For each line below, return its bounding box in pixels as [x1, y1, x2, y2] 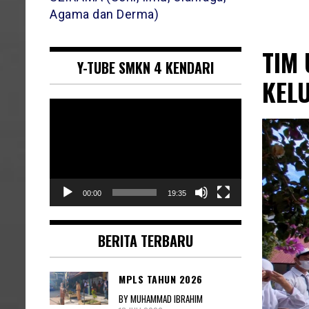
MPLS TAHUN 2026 [119, 272, 203, 287]
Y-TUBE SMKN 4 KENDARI [77, 57, 214, 79]
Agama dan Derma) [50, 7, 159, 22]
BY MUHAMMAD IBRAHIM [119, 291, 203, 306]
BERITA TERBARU [97, 230, 193, 252]
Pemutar [49, 97, 89, 116]
